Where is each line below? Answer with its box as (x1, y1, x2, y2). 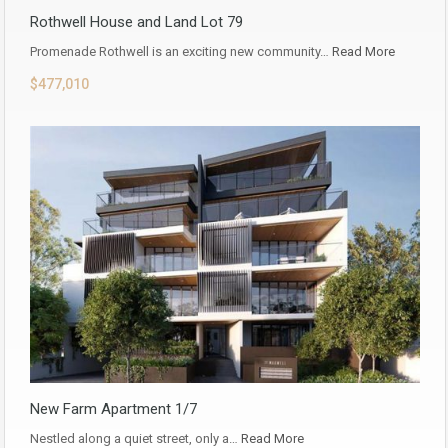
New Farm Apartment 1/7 (30, 399, 197, 418)
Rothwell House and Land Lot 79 (30, 13, 243, 32)
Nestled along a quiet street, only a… (30, 430, 241, 446)
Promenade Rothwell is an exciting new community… (30, 44, 332, 60)
